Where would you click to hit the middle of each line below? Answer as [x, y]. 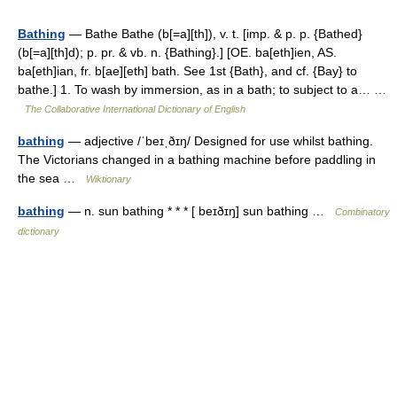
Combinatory [362, 212]
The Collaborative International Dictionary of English [135, 109]
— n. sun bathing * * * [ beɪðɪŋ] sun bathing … [200, 211]
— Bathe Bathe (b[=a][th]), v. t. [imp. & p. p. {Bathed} [214, 34]
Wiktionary [109, 179]
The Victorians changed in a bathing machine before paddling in [197, 160]
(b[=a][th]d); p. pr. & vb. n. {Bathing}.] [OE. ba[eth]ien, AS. [177, 52]
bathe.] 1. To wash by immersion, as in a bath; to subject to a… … [202, 90]
